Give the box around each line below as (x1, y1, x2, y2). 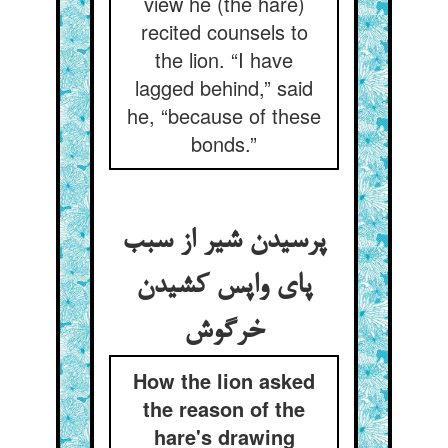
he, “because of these (127, 101, 321, 130)
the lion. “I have (155, 45, 293, 74)
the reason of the (143, 394, 305, 423)
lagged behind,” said (135, 73, 313, 102)
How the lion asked (133, 366, 315, 395)
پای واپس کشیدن (136, 271, 312, 303)
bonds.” (191, 129, 257, 158)
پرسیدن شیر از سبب (122, 226, 326, 258)
